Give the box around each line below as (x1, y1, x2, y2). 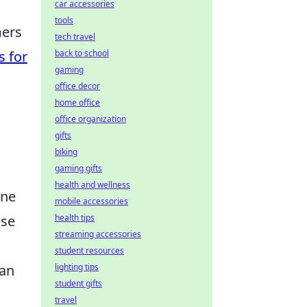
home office (55, 97, 100, 108)
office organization (55, 113, 126, 125)
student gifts (55, 278, 102, 289)
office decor (55, 80, 100, 92)
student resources (55, 245, 124, 256)
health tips (55, 212, 95, 223)
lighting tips (55, 261, 99, 273)
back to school (55, 47, 109, 59)
